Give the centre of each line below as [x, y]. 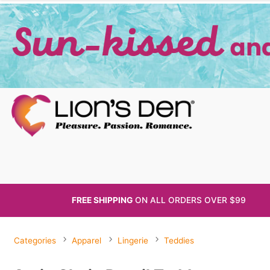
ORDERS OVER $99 [207, 200]
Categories [35, 241]
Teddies [179, 241]
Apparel [87, 241]
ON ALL [151, 200]
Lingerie [133, 241]
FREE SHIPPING [102, 200]
